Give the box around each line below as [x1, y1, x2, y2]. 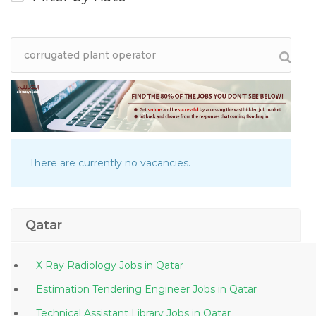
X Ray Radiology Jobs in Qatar [145, 259, 183, 272]
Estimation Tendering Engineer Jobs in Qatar [218, 283, 257, 296]
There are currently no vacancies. [29, 157, 190, 170]
